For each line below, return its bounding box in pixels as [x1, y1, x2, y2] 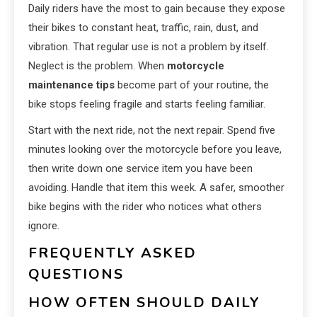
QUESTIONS [28, 265, 124, 284]
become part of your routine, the [115, 79, 269, 92]
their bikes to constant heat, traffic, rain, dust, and [28, 21, 258, 35]
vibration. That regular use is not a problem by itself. [28, 40, 269, 54]
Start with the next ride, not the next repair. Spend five [28, 124, 275, 137]
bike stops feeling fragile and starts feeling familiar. [28, 98, 265, 111]
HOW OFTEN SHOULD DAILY [28, 293, 260, 313]
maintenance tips [28, 79, 115, 92]
